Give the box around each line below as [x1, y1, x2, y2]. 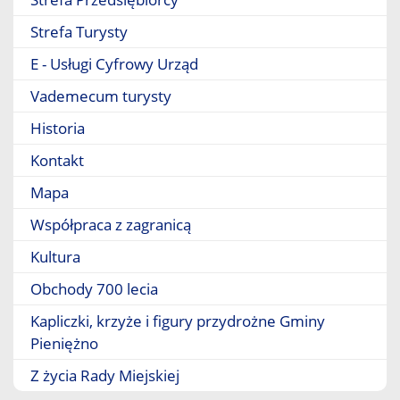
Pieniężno [30, 333, 98, 354]
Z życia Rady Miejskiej [30, 365, 179, 386]
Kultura [30, 246, 80, 267]
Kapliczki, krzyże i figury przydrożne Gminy [30, 311, 325, 331]
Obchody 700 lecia [30, 279, 158, 299]
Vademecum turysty [30, 86, 171, 106]
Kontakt [30, 150, 84, 171]
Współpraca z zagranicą [30, 214, 191, 235]
